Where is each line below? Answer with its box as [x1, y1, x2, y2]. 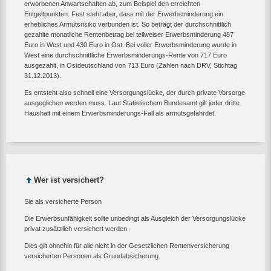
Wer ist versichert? [34, 175, 104, 185]
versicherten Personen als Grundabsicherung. [24, 252, 160, 260]
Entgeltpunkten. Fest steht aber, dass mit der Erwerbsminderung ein [24, 10, 223, 18]
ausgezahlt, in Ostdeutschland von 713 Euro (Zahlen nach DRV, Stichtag [24, 62, 237, 70]
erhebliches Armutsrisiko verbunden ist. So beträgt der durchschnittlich [24, 21, 231, 28]
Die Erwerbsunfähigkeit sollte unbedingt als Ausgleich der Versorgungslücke [24, 214, 246, 222]
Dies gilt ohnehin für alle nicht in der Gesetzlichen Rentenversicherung [24, 241, 229, 249]
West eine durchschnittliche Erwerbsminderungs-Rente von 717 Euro [24, 51, 227, 59]
